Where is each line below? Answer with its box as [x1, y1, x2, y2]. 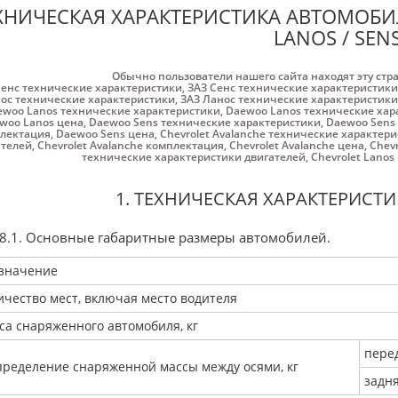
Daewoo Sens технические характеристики [88, 115, 321, 130]
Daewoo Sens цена [56, 126, 155, 141]
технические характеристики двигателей [81, 149, 306, 164]
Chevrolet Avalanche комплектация [36, 138, 224, 153]
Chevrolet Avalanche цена [228, 138, 364, 153]
